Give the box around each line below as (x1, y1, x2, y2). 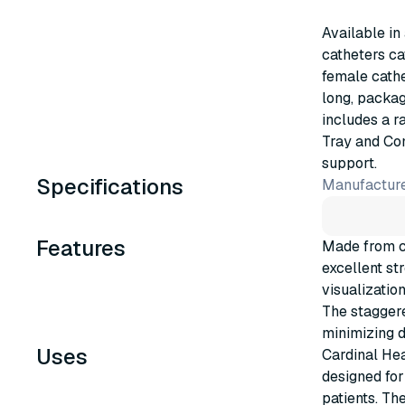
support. (322, 154, 377, 173)
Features (36, 234, 126, 262)
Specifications (36, 173, 184, 201)
